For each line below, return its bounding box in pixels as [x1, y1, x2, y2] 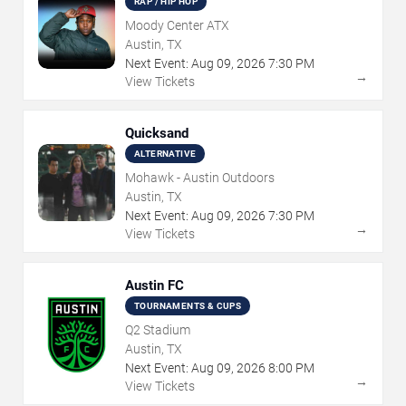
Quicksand [125, 124, 188, 141]
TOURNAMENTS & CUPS [134, 300, 242, 311]
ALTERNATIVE [134, 148, 197, 159]
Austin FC [125, 276, 184, 294]
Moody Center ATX [125, 17, 229, 33]
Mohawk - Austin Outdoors [125, 169, 275, 185]
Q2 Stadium [125, 322, 190, 337]
